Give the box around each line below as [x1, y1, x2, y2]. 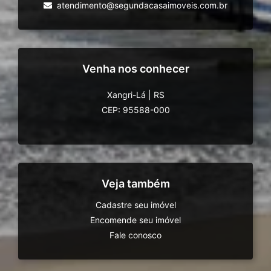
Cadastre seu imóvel [95, 199, 176, 210]
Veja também [101, 177, 170, 190]
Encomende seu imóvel [90, 214, 181, 225]
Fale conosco [109, 229, 162, 240]
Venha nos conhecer [82, 62, 189, 75]
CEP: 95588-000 [101, 104, 170, 115]
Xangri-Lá [106, 89, 146, 100]
